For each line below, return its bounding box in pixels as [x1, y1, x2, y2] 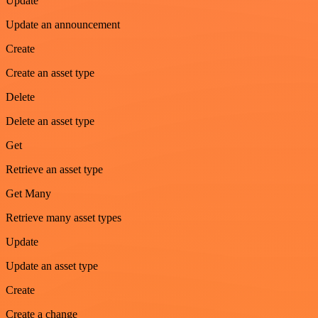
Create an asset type [6, 66, 94, 79]
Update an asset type [6, 259, 98, 272]
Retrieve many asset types [6, 211, 121, 224]
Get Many [6, 187, 51, 199]
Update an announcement [6, 18, 120, 31]
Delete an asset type [6, 114, 94, 127]
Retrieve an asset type [6, 163, 103, 175]
